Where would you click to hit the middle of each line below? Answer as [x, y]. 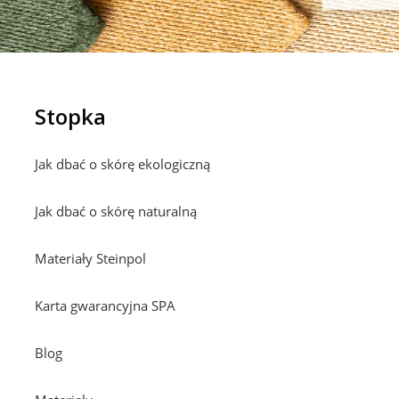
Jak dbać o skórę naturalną [116, 211]
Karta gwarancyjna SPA [105, 305]
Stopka [70, 116]
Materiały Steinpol [90, 258]
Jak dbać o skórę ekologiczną [122, 163]
